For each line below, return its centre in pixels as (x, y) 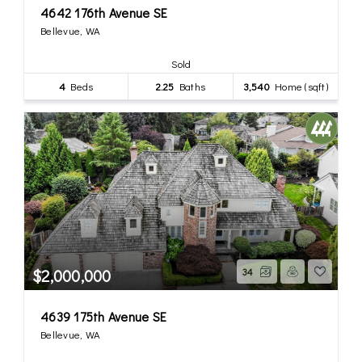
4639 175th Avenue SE (103, 316)
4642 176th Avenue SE (104, 12)
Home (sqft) (299, 86)
